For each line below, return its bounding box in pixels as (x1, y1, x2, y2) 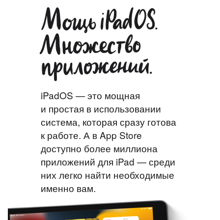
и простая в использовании (40, 101, 161, 115)
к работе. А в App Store (40, 128, 142, 141)
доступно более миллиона (40, 141, 158, 155)
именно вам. (40, 181, 96, 194)
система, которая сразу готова (40, 114, 176, 128)
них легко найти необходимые (40, 167, 174, 181)
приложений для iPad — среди (40, 154, 175, 168)
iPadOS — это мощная (40, 88, 140, 102)
